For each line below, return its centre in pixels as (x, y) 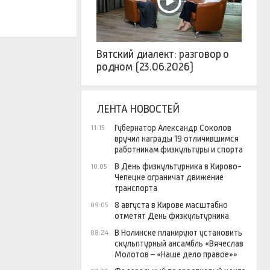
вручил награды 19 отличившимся (177, 139)
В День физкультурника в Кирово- (178, 167)
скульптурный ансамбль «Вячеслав (179, 244)
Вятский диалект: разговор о (163, 55)
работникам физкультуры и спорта (179, 150)
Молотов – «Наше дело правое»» (176, 255)
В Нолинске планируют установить (178, 233)
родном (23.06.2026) (145, 67)
